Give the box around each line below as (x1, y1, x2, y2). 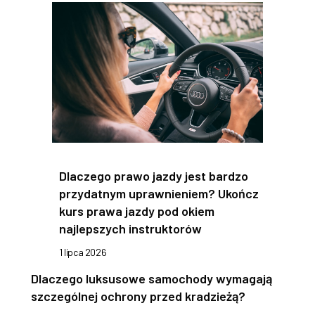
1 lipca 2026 (59, 246, 107, 259)
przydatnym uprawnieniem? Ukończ (59, 186, 259, 202)
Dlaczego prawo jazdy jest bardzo (59, 168, 248, 184)
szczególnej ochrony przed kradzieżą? (31, 288, 245, 304)
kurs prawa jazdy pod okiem (59, 203, 214, 219)
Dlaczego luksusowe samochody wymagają (31, 271, 272, 287)
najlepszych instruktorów (59, 221, 202, 237)
